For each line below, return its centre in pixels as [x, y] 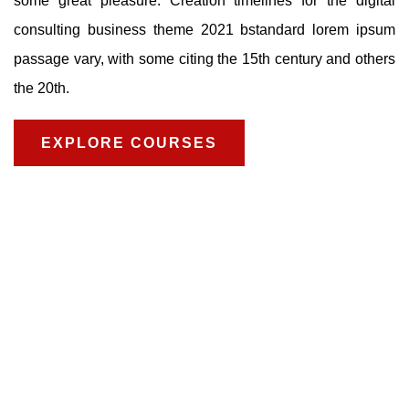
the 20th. [42, 89]
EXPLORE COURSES [129, 143]
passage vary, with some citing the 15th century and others [204, 59]
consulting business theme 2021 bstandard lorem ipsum [204, 30]
